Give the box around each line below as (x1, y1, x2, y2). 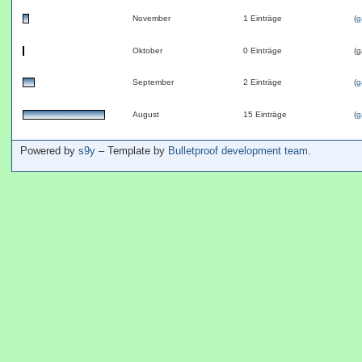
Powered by (20, 144, 78, 157)
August (133, 109, 160, 119)
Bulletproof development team (168, 144, 308, 157)
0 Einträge (243, 45, 283, 55)
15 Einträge (243, 109, 288, 119)
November (133, 14, 171, 23)
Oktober (133, 45, 163, 55)
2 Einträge (243, 78, 283, 87)
